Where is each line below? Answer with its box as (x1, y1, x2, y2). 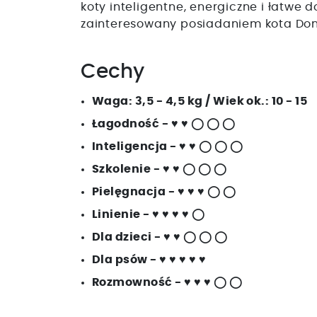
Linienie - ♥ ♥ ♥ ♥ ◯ (92, 208, 205, 220)
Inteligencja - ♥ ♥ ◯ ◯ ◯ (92, 140, 243, 152)
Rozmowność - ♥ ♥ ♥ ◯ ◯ (92, 276, 243, 288)
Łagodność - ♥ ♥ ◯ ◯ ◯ (92, 117, 236, 129)
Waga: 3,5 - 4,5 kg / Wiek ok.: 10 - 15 (92, 95, 308, 107)
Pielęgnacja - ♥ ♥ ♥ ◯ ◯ (92, 185, 236, 197)
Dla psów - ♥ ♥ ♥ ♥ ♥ (92, 253, 207, 265)
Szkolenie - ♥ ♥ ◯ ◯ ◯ (92, 163, 227, 175)
